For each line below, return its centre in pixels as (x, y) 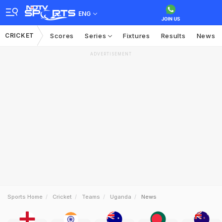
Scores (62, 36)
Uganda (121, 197)
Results (173, 36)
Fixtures (137, 36)
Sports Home (25, 197)
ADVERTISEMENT (111, 54)
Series (97, 36)
